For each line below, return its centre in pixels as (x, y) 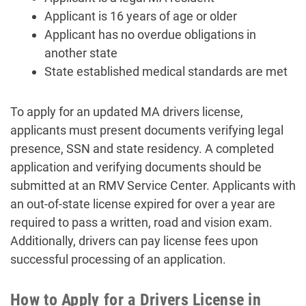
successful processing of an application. (118, 260)
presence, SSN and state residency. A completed (142, 149)
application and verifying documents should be (136, 167)
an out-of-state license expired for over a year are (143, 204)
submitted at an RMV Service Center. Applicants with (153, 186)
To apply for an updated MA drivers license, (127, 112)
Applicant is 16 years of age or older (141, 16)
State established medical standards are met (166, 72)
